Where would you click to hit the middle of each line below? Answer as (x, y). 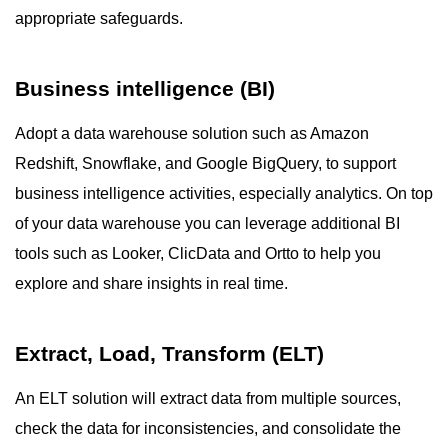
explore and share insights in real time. (151, 283)
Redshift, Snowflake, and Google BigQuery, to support (205, 163)
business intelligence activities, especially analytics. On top (224, 193)
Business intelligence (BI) (145, 88)
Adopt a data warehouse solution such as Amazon (192, 133)
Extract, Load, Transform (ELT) (169, 353)
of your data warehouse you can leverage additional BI (207, 223)
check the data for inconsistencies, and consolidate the (208, 428)
